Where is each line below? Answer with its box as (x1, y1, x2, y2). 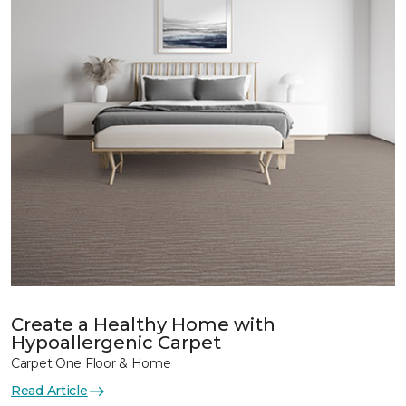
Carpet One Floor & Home (11, 355, 171, 372)
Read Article (11, 382, 88, 399)
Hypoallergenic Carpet (11, 332, 221, 353)
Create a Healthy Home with (11, 314, 275, 335)
